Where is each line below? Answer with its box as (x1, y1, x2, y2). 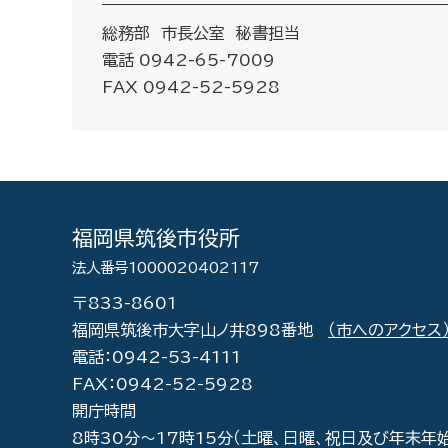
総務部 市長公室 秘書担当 (102, 25, 300, 41)
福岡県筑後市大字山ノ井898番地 (72, 322, 328, 338)
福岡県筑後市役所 (72, 228, 240, 248)
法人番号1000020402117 (72, 260, 259, 275)
